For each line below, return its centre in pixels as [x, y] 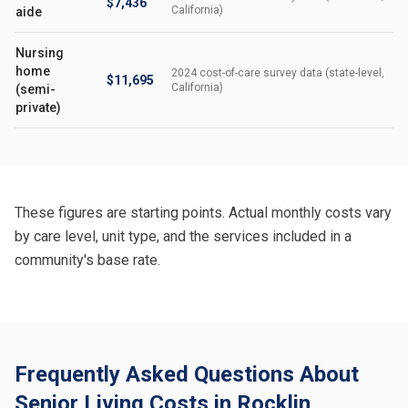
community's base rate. [87, 260]
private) [38, 107]
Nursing [40, 53]
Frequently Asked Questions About [187, 374]
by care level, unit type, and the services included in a [183, 236]
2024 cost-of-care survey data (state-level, [278, 73]
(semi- [36, 89]
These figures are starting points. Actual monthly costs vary [203, 213]
